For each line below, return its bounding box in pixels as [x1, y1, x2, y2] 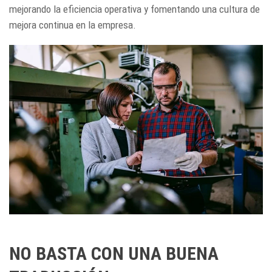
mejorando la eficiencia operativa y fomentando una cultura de [9, 2, 260, 15]
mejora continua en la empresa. [9, 18, 136, 31]
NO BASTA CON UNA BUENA [9, 242, 219, 264]
